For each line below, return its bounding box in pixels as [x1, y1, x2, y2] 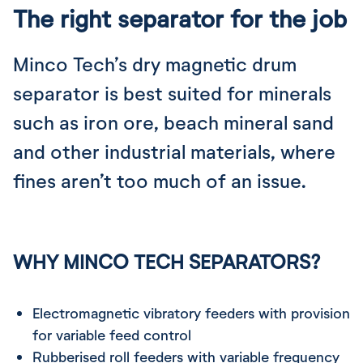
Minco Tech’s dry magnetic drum [13, 52, 297, 75]
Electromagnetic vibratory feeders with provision [32, 304, 350, 322]
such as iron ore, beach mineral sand [13, 110, 334, 134]
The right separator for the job [13, 3, 347, 32]
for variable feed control [32, 326, 191, 344]
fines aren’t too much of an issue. [13, 169, 306, 192]
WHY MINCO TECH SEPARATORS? [13, 250, 321, 273]
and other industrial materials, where [13, 139, 335, 163]
